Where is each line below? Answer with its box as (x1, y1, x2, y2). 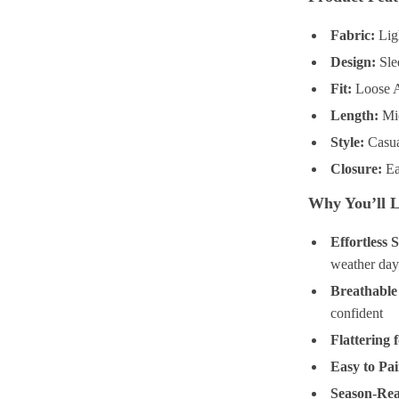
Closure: (330, 161, 383, 176)
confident (330, 305, 384, 321)
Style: (330, 134, 365, 150)
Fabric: (330, 28, 376, 43)
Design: (330, 54, 377, 69)
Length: (330, 108, 379, 123)
